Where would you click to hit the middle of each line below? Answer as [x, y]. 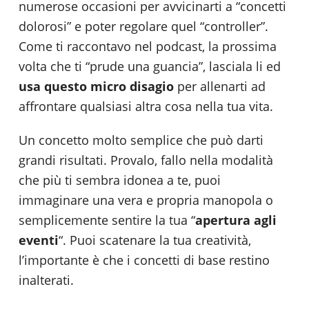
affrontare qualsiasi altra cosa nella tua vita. [146, 106]
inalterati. [46, 280]
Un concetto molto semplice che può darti [141, 140]
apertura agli [236, 220]
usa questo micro [74, 86]
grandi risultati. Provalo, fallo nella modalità [146, 160]
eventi [39, 240]
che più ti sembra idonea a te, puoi [120, 180]
